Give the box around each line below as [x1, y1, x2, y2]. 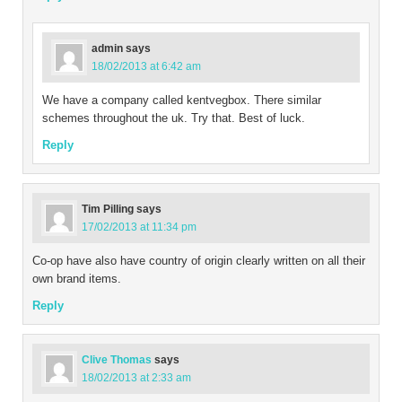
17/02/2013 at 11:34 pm [82, 220, 197, 233]
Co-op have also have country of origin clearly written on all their [32, 253, 365, 267]
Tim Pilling [82, 202, 134, 215]
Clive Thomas [82, 353, 152, 366]
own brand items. [32, 271, 121, 285]
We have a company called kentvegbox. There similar [42, 92, 321, 107]
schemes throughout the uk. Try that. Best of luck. [42, 110, 305, 125]
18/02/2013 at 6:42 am [92, 59, 201, 73]
